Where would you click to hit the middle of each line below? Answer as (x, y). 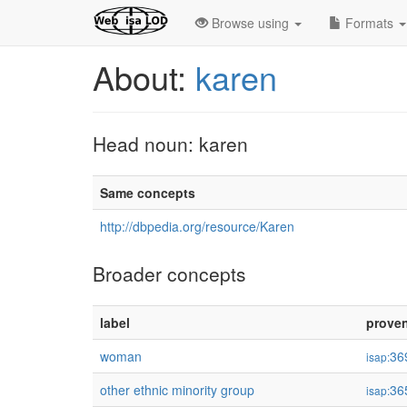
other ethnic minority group (177, 390)
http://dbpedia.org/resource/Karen (197, 226)
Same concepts (148, 193)
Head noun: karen (170, 144)
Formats (369, 23)
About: (144, 77)
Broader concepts (169, 273)
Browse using (250, 23)
